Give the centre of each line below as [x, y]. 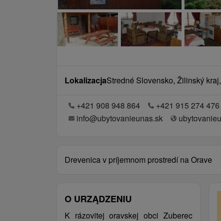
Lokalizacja [86, 80]
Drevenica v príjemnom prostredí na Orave [138, 160]
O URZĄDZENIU [98, 199]
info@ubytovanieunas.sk [120, 118]
